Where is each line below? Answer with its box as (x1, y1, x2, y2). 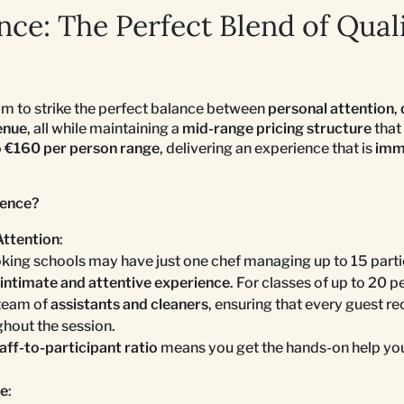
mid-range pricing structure (182, 119, 372, 137)
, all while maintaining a (27, 119, 182, 137)
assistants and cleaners (50, 295, 208, 313)
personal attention (268, 99, 394, 117)
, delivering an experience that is (160, 139, 375, 157)
